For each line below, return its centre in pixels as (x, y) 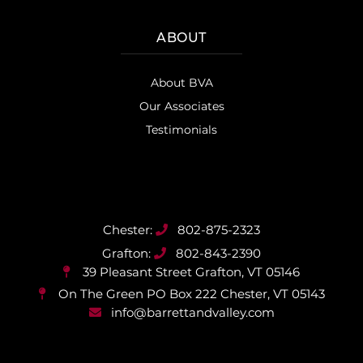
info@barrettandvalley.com (192, 312)
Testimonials (181, 129)
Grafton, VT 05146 (248, 271)
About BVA (181, 82)
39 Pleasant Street (137, 271)
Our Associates (181, 106)
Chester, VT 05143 (272, 293)
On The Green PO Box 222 (137, 293)
